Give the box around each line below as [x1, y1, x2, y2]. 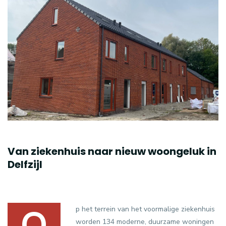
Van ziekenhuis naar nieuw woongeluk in [8, 144, 216, 158]
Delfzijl [8, 157, 42, 172]
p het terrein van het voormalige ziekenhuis [76, 204, 215, 214]
